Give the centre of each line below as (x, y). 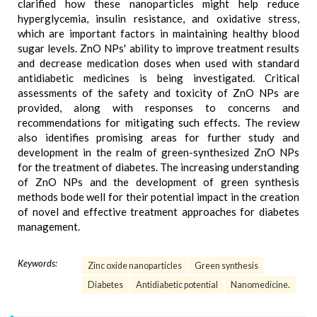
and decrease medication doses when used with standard (158, 63)
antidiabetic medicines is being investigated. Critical (158, 78)
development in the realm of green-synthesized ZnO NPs (158, 152)
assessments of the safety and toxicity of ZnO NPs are (158, 93)
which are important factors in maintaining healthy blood (158, 33)
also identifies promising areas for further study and (158, 137)
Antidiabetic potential (177, 285)
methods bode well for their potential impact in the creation (158, 197)
